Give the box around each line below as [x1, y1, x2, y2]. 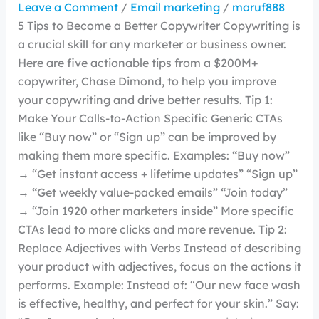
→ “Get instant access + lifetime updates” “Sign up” [17, 166, 298, 181]
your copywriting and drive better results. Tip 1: [17, 92, 273, 107]
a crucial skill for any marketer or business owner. [17, 36, 286, 51]
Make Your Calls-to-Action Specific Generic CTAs [17, 110, 283, 125]
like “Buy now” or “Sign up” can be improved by [17, 129, 276, 144]
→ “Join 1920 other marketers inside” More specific [17, 203, 294, 218]
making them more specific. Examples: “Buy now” [17, 147, 290, 162]
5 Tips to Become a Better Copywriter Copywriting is [17, 18, 300, 33]
